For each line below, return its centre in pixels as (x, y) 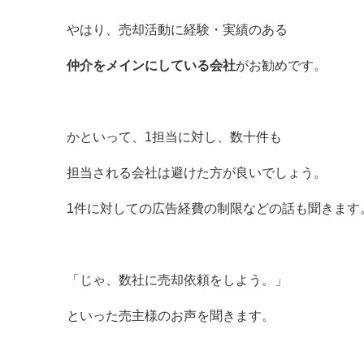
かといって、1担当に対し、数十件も (174, 137)
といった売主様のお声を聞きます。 (171, 316)
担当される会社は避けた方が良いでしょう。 (197, 173)
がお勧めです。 (281, 65)
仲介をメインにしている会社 (151, 65)
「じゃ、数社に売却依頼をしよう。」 (177, 280)
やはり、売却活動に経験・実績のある (177, 30)
